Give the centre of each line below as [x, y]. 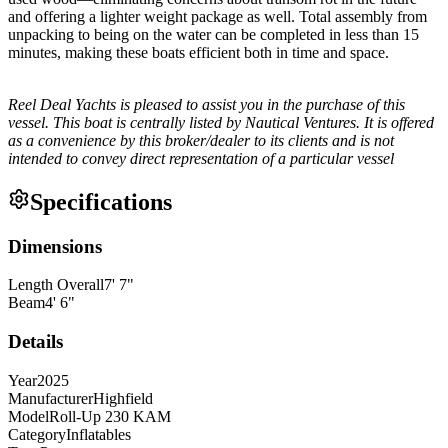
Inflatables [98, 434]
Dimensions [55, 246]
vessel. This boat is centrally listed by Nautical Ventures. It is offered [221, 122]
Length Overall [56, 285]
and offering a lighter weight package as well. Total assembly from [217, 16]
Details [35, 341]
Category [37, 434]
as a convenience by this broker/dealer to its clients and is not [201, 140]
